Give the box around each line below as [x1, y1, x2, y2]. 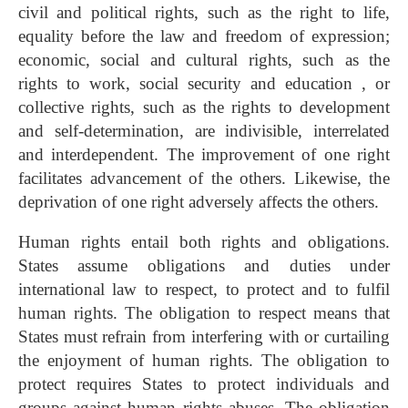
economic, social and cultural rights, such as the [18, 50, 390, 70]
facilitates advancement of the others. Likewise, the [18, 168, 390, 189]
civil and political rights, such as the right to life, [18, 3, 390, 23]
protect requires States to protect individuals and [18, 374, 390, 394]
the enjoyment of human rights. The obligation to [18, 351, 390, 371]
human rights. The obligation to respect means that [18, 303, 390, 323]
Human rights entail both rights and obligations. [18, 232, 390, 252]
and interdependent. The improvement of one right [18, 145, 390, 165]
